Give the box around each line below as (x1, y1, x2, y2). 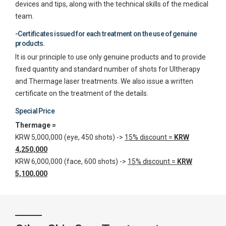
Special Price (15, 107, 54, 116)
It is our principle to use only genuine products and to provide (15, 53, 206, 62)
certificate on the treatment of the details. (15, 89, 148, 98)
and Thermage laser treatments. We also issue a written (15, 77, 193, 86)
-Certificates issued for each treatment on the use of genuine (15, 29, 197, 38)
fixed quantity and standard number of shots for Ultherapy (15, 65, 200, 74)
